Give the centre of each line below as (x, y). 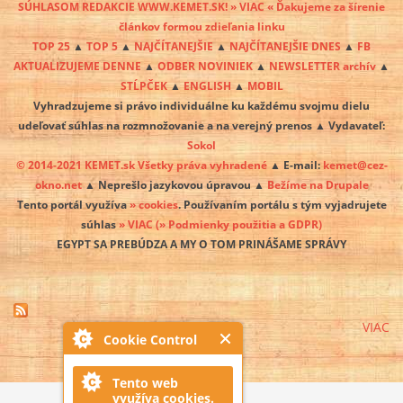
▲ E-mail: (295, 165)
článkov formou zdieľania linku (201, 27)
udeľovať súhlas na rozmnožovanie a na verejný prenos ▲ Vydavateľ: (201, 125)
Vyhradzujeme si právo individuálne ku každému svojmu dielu (201, 106)
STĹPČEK (143, 86)
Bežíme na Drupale (318, 185)
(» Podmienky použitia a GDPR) (239, 224)
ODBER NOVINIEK (205, 66)
